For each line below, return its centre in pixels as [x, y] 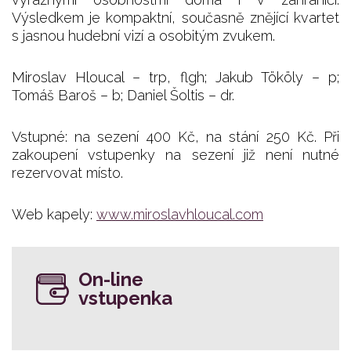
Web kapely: [54, 215]
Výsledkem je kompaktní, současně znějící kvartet [175, 18]
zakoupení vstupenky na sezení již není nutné [175, 155]
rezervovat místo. [67, 173]
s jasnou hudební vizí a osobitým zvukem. [143, 36]
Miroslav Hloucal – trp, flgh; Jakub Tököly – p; [175, 78]
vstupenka [125, 299]
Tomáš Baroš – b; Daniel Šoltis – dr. [123, 96]
